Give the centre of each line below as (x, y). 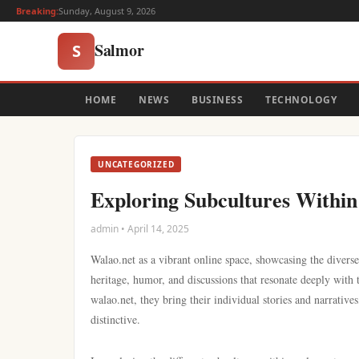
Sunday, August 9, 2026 (107, 11)
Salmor (119, 50)
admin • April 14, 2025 (140, 229)
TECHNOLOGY (301, 100)
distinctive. (115, 319)
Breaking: (37, 11)
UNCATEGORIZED (136, 164)
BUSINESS (217, 100)
